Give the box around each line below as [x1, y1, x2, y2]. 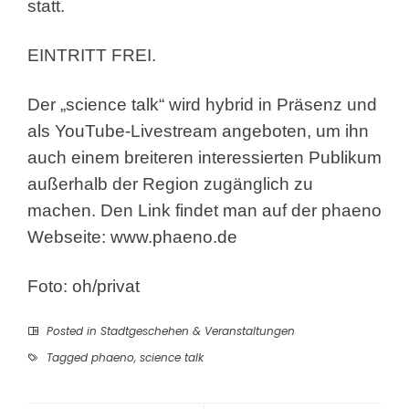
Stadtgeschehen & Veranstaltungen [100, 323, 295, 340]
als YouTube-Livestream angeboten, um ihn [27, 121, 369, 142]
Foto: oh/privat [27, 277, 140, 297]
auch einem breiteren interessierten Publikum [27, 148, 382, 168]
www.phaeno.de [110, 227, 237, 247]
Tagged [43, 350, 91, 366]
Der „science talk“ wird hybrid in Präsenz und [27, 95, 377, 115]
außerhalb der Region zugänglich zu [27, 174, 313, 194]
